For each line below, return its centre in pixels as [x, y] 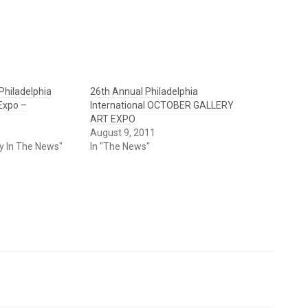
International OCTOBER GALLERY [162, 105]
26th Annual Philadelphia [144, 91]
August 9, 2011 [122, 132]
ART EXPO [112, 119]
